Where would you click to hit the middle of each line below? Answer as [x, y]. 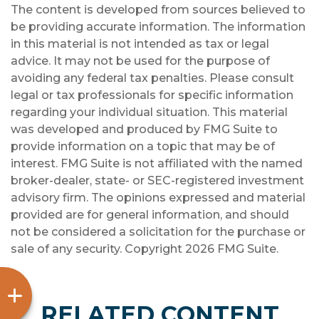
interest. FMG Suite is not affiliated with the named [157, 163]
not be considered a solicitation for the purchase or [158, 232]
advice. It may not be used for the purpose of [140, 61]
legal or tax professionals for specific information [152, 95]
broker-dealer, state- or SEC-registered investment [157, 181]
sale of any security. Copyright [98, 249]
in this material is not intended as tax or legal [140, 44]
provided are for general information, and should [150, 215]
